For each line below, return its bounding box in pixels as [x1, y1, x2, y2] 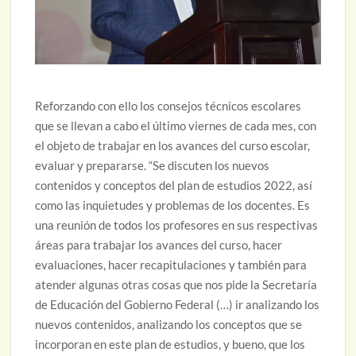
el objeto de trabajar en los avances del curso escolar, [35, 137, 311, 153]
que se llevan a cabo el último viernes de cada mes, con [35, 118, 317, 133]
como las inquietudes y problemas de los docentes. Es [35, 197, 311, 212]
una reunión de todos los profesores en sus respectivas [35, 217, 319, 232]
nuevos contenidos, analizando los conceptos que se [35, 316, 303, 331]
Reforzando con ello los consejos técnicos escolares [35, 98, 302, 113]
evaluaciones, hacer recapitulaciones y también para [35, 257, 308, 272]
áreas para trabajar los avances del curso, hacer [35, 237, 283, 252]
